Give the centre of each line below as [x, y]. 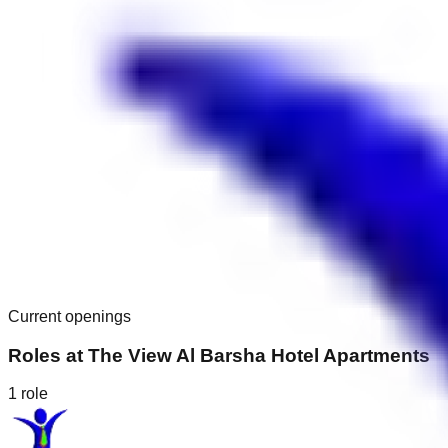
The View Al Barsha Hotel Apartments [259, 355]
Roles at [48, 355]
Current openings [69, 316]
